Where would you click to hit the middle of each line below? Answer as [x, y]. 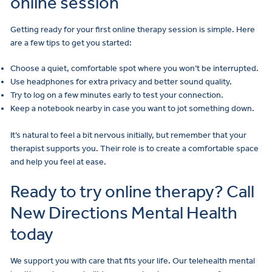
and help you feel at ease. [58, 162]
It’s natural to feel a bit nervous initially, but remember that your [128, 135]
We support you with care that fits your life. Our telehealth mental [133, 260]
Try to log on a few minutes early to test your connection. [117, 95]
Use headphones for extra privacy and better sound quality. [121, 81]
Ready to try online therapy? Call [132, 191]
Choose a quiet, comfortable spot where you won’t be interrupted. [134, 68]
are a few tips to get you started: [71, 42]
